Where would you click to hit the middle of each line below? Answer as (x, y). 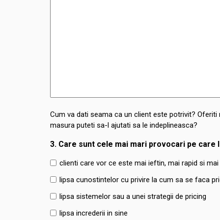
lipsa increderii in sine (94, 213)
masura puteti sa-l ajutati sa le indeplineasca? (124, 125)
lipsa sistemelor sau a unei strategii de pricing (133, 196)
